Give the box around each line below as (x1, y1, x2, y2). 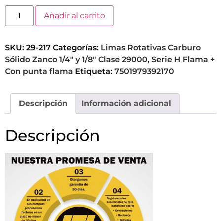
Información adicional (81, 98, 171, 108)
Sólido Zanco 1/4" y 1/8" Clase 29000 (5, 54, 147, 64)
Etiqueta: (75, 66, 114, 76)
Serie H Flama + (151, 54, 215, 64)
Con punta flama (5, 66, 73, 76)
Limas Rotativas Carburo (101, 42, 201, 52)
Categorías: (53, 42, 101, 52)
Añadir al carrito (44, 10, 106, 20)
